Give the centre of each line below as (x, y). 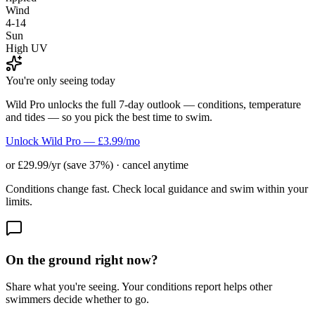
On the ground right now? (82, 259)
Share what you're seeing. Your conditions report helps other (139, 287)
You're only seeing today (60, 80)
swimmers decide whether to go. (77, 300)
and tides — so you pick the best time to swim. (109, 117)
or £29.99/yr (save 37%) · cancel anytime (97, 165)
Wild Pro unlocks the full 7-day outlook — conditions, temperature (153, 104)
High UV (27, 48)
